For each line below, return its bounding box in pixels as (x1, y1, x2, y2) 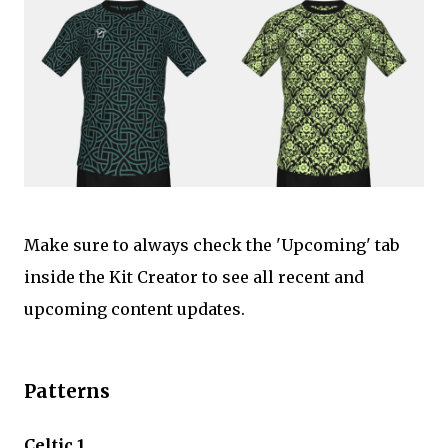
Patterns (24, 379, 110, 403)
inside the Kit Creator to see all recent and (24, 267, 364, 287)
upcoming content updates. (24, 299, 245, 319)
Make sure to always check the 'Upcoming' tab (24, 235, 399, 255)
